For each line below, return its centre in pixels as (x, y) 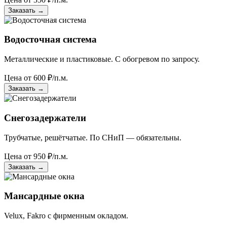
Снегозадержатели (45, 118)
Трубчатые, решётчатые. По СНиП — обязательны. (93, 137)
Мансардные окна (44, 196)
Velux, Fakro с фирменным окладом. (66, 216)
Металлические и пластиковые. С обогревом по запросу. (102, 59)
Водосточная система (50, 40)
